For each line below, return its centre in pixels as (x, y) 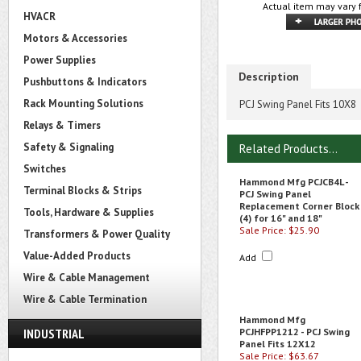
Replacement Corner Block (299, 206)
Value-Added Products (77, 256)
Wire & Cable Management (87, 278)
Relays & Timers (62, 125)
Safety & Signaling (68, 147)
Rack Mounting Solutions (83, 104)
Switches (45, 169)
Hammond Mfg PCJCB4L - (294, 182)
